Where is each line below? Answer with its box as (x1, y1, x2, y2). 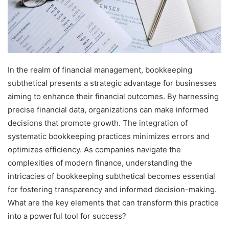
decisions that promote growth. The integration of (8, 118, 188, 128)
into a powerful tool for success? (8, 211, 126, 221)
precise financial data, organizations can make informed (8, 105, 209, 115)
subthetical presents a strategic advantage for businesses (8, 78, 217, 88)
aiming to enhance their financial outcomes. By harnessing (8, 91, 219, 102)
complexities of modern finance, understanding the (8, 158, 192, 168)
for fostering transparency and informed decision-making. (8, 185, 217, 195)
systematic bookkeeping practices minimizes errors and (8, 131, 210, 142)
